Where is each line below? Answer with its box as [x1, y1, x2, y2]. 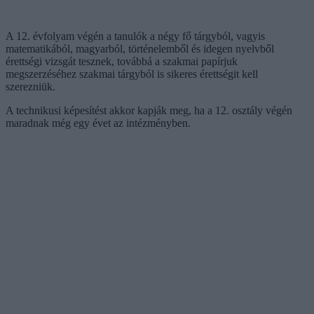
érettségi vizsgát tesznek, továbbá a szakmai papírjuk [6, 55, 238, 67]
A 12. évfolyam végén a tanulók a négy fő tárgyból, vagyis [6, 29, 265, 42]
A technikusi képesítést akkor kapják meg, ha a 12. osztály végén [6, 104, 292, 116]
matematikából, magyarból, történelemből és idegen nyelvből [6, 42, 274, 55]
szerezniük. [6, 80, 55, 93]
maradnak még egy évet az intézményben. [6, 116, 191, 129]
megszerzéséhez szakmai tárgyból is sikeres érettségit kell [6, 67, 258, 80]
